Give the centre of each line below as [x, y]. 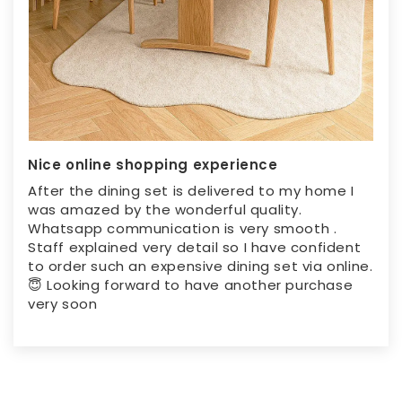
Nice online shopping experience [153, 164]
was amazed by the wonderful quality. [165, 209]
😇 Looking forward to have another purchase [191, 284]
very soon [63, 303]
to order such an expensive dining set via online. [201, 266]
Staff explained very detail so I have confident [195, 247]
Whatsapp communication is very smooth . [183, 228]
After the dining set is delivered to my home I [191, 190]
